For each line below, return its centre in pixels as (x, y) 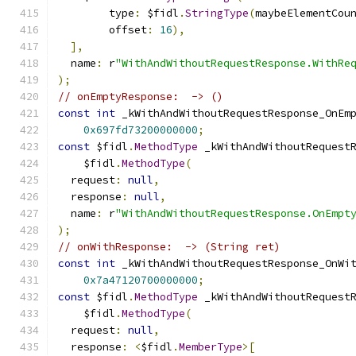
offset (103, 30)
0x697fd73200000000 (141, 130)
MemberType (211, 347)
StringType (217, 13)
